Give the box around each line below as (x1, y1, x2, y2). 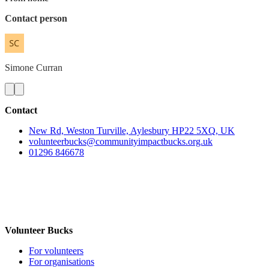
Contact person (5, 13, 67, 23)
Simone (5, 62, 34, 73)
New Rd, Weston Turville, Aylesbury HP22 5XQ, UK (29, 125, 235, 136)
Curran (36, 62, 62, 73)
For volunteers (29, 245, 83, 256)
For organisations (29, 256, 94, 267)
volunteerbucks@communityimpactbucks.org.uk (29, 136, 213, 147)
